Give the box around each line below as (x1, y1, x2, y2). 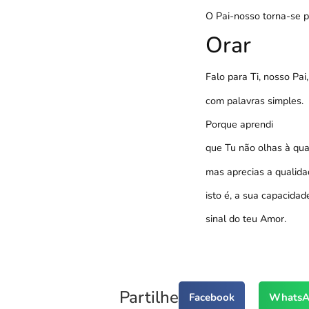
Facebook (188, 290, 235, 304)
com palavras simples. (205, 93, 303, 108)
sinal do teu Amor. (205, 212, 286, 226)
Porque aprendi (205, 117, 273, 131)
